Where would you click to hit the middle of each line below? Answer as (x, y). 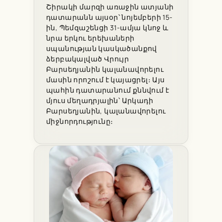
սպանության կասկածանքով (102, 49)
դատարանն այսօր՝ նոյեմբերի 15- (110, 18)
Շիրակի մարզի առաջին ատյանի (110, 7)
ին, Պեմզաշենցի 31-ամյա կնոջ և (107, 28)
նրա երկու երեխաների (90, 38)
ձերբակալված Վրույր (88, 59)
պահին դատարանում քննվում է (108, 90)
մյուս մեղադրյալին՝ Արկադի (100, 101)
